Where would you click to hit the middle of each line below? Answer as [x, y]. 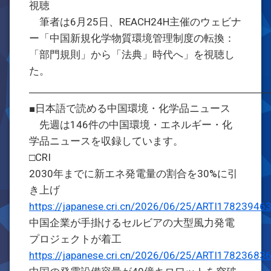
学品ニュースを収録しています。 [106, 141]
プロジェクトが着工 [75, 239]
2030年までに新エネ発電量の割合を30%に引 [133, 174]
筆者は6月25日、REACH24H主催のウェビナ [135, 22]
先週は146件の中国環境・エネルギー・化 [131, 125]
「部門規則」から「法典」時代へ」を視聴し [132, 54]
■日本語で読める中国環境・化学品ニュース [130, 108]
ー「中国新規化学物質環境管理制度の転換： [132, 38]
